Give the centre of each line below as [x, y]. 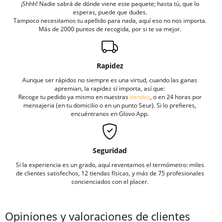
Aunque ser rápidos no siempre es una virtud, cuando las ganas [110, 80]
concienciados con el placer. [110, 181]
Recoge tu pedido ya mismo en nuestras [74, 96]
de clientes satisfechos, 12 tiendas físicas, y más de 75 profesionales [110, 173]
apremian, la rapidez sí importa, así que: [110, 88]
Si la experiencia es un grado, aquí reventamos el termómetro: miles [110, 164]
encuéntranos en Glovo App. [110, 113]
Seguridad [110, 150]
